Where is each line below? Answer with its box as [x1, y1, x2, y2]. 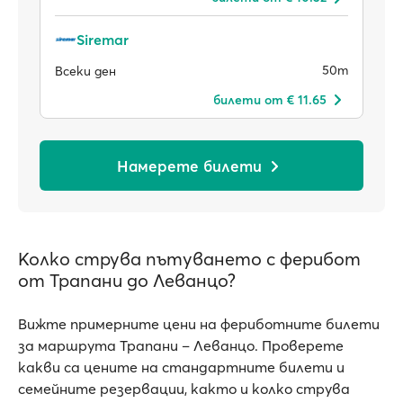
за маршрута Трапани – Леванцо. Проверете [18, 336, 344, 354]
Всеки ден [55, 62, 116, 79]
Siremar [76, 31, 129, 49]
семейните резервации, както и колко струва [18, 380, 350, 398]
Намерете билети [116, 156, 262, 175]
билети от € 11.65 [213, 91, 327, 108]
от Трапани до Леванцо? [18, 269, 236, 291]
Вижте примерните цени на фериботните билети [18, 315, 380, 333]
